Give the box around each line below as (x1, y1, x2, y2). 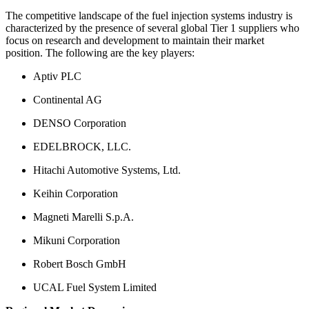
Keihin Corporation (33, 187, 118, 199)
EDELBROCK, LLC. (33, 140, 131, 152)
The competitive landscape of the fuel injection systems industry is (6, 9, 292, 21)
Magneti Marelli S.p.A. (33, 210, 134, 223)
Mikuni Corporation (33, 234, 120, 246)
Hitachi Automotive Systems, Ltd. (33, 163, 181, 176)
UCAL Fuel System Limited (33, 281, 157, 293)
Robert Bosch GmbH (33, 257, 126, 270)
